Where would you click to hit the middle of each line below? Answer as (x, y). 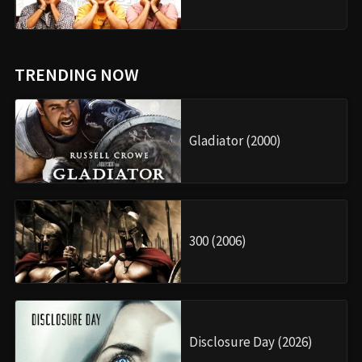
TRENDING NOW (77, 74)
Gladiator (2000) (235, 140)
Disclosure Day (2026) (251, 341)
